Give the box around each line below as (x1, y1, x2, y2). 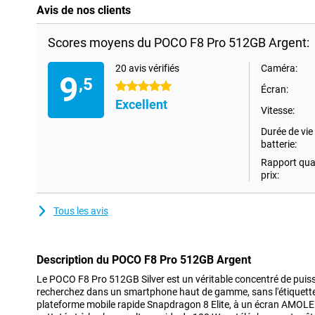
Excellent (115, 97, 167, 112)
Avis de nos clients (37, 4, 131, 17)
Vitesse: (261, 105, 295, 116)
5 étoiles (115, 81, 151, 92)
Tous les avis (53, 205, 108, 217)
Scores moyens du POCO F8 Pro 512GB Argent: (48, 35, 309, 50)
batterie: (261, 139, 297, 150)
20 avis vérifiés (115, 63, 179, 74)
